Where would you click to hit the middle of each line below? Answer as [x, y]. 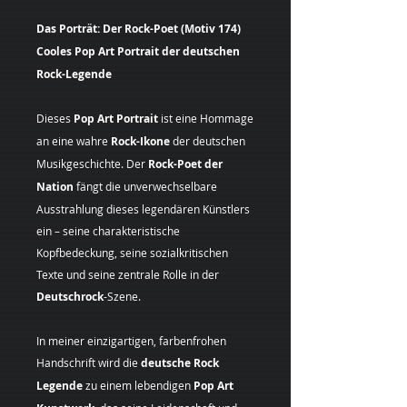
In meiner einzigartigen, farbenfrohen [131, 340]
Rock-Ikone [140, 141]
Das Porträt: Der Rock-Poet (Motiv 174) [139, 28]
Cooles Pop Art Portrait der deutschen [138, 51]
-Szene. [122, 296]
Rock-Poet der [185, 164]
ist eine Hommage [206, 118]
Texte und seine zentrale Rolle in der [128, 274]
